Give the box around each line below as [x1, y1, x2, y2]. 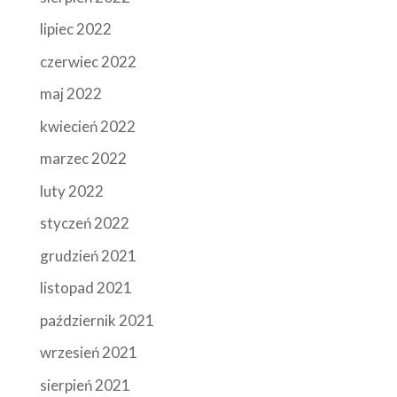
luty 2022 [39, 181, 104, 200]
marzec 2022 [39, 149, 127, 168]
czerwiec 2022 [39, 51, 136, 71]
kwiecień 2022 [39, 116, 136, 136]
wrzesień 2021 [39, 343, 137, 362]
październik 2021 [39, 310, 154, 330]
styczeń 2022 [39, 214, 129, 233]
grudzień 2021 [39, 245, 136, 265]
